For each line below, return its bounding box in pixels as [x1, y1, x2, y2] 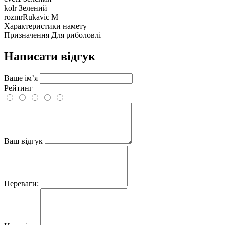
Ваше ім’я [4, 73, 38, 82]
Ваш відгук [4, 136, 43, 145]
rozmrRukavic [4, 12, 49, 21]
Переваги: [4, 179, 39, 188]
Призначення [4, 30, 49, 39]
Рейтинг [4, 83, 33, 92]
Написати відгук [4, 49, 95, 63]
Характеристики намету [4, 21, 87, 30]
